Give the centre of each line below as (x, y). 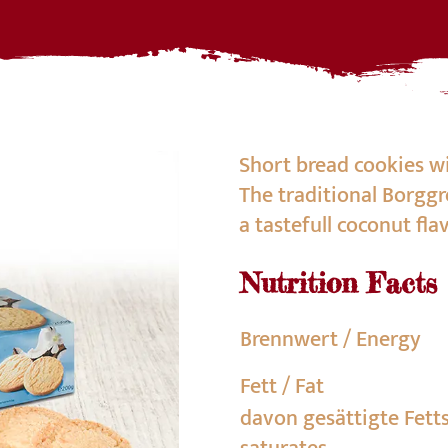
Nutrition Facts (338, 283)
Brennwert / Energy (330, 339)
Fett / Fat (282, 386)
